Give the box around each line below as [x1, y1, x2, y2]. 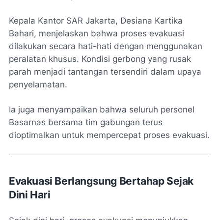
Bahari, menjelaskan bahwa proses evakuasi [9, 28, 184, 39]
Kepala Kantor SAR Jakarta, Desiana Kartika [9, 16, 183, 26]
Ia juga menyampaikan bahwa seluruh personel [9, 105, 194, 115]
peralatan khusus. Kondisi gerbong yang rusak [9, 54, 191, 64]
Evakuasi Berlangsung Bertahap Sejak [9, 175, 194, 188]
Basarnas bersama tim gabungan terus [9, 117, 163, 128]
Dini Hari [9, 189, 51, 201]
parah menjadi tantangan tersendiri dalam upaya [9, 67, 201, 77]
